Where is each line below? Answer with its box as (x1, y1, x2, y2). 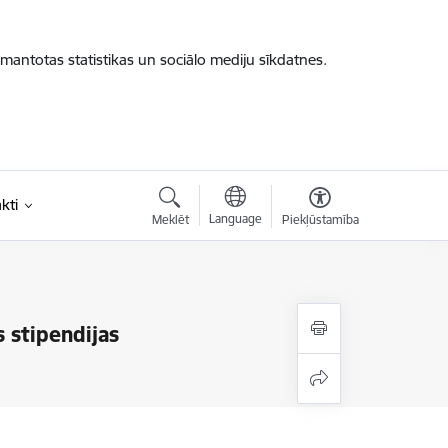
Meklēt (151, 212, 189, 227)
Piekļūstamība (281, 212, 359, 227)
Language (208, 211, 262, 226)
